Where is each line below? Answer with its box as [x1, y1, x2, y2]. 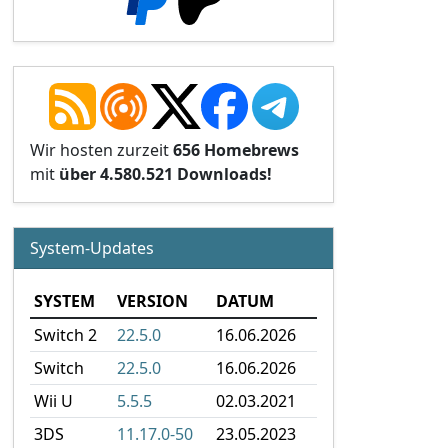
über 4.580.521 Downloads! [59, 163, 272, 185]
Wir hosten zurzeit [30, 139, 173, 161]
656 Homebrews [173, 139, 299, 161]
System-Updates [30, 237, 154, 259]
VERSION [117, 290, 188, 312]
